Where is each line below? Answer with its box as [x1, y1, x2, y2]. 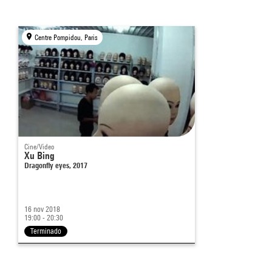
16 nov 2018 [24, 205, 60, 214]
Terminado [30, 226, 61, 236]
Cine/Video [24, 142, 54, 152]
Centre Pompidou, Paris [35, 33, 98, 42]
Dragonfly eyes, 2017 [24, 160, 87, 171]
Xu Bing [24, 150, 55, 162]
